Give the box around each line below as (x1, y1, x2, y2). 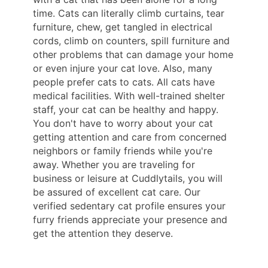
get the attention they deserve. (33, 227, 173, 239)
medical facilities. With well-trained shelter (33, 89, 225, 102)
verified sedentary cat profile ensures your (33, 199, 226, 212)
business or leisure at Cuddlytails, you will (33, 172, 223, 184)
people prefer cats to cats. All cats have (33, 75, 215, 88)
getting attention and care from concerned (33, 130, 227, 143)
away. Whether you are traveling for (33, 158, 195, 170)
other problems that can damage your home (33, 48, 233, 60)
